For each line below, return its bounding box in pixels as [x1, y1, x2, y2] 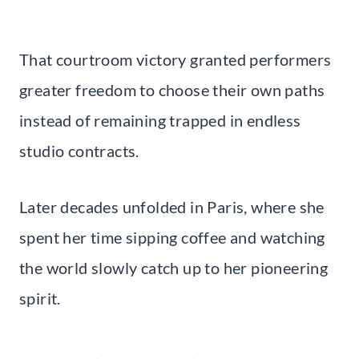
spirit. [19, 288, 61, 308]
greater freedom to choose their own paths [19, 79, 325, 99]
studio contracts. [19, 140, 139, 160]
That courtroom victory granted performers [19, 49, 332, 69]
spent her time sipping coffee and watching [19, 227, 325, 247]
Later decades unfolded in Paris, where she [19, 196, 325, 216]
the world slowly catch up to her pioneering [19, 257, 329, 277]
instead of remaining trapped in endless [19, 110, 301, 130]
